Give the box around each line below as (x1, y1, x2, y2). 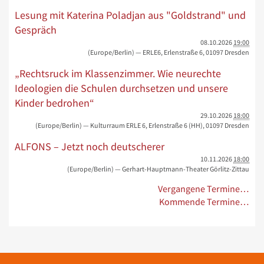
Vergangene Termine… (158, 183, 249, 194)
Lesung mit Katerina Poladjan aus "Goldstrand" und (15, 8, 246, 22)
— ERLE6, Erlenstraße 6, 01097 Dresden (136, 48, 249, 57)
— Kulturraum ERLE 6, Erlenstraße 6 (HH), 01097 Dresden (83, 121, 249, 130)
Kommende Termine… (159, 196, 249, 207)
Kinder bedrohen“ (15, 96, 94, 110)
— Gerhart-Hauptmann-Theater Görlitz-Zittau (115, 164, 249, 173)
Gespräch (15, 23, 57, 37)
